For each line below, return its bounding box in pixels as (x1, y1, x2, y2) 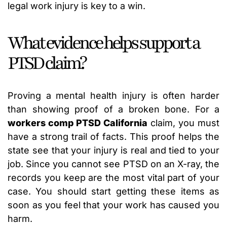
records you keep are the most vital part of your (8, 172, 219, 183)
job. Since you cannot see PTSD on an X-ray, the (8, 159, 219, 170)
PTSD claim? (8, 51, 85, 76)
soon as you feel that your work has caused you (8, 200, 219, 211)
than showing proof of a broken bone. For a (8, 104, 219, 115)
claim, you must (147, 118, 219, 129)
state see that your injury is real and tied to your (8, 145, 219, 156)
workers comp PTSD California (8, 118, 147, 129)
